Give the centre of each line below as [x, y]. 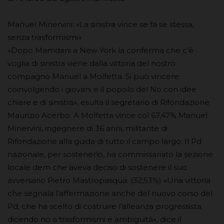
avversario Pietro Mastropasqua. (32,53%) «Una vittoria [109, 180]
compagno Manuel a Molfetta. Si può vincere [93, 76]
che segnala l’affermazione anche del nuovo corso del [110, 193]
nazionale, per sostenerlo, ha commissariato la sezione [110, 154]
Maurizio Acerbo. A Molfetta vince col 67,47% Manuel [107, 115]
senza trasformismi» [44, 37]
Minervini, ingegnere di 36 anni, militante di [87, 128]
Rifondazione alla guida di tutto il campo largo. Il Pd [104, 141]
